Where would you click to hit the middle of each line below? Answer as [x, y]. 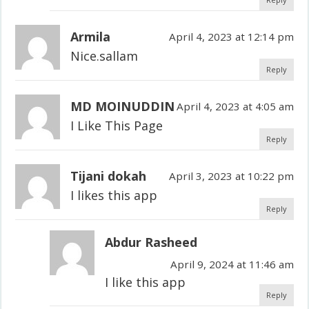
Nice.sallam [104, 56]
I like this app [146, 282]
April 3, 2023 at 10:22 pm [231, 176]
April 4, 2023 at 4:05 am [235, 106]
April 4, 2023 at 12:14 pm [231, 36]
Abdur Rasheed [151, 242]
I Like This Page [117, 125]
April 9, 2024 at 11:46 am [232, 264]
